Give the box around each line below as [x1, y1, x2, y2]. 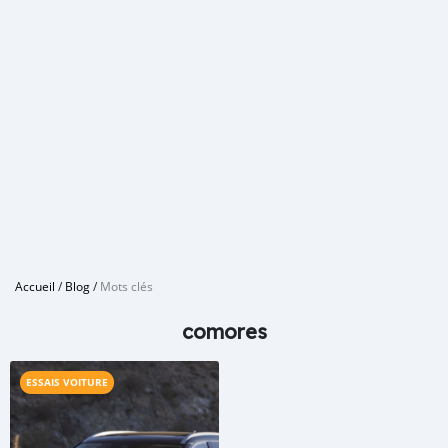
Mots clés [100, 278, 153, 294]
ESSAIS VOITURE [26, 375, 108, 389]
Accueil [15, 278, 55, 294]
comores [181, 319, 267, 344]
